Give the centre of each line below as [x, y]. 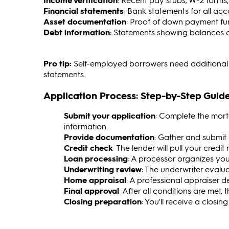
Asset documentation [85, 21]
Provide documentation [109, 137]
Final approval [91, 191]
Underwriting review [103, 169]
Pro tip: [58, 63]
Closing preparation [103, 201]
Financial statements [84, 11]
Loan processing [96, 158]
